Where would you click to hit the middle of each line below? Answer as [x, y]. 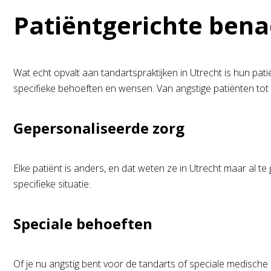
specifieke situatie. [52, 184]
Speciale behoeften [83, 224]
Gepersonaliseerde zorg [99, 128]
